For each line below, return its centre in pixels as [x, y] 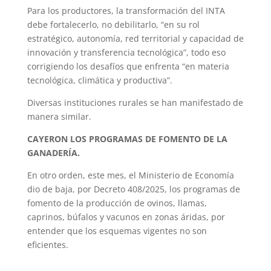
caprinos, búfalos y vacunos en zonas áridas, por [126, 217]
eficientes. [47, 245]
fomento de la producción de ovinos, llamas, [117, 203]
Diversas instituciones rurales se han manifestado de [135, 103]
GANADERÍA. [53, 153]
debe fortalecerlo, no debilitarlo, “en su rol [113, 25]
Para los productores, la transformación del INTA [126, 11]
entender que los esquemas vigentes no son [117, 231]
